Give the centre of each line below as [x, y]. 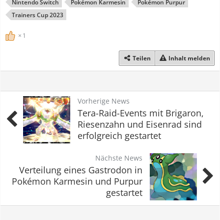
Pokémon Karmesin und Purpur [77, 181]
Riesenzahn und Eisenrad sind [140, 124]
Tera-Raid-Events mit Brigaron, [141, 113]
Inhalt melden [189, 58]
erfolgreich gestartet [119, 135]
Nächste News [119, 158]
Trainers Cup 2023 [38, 15]
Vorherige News [104, 101]
